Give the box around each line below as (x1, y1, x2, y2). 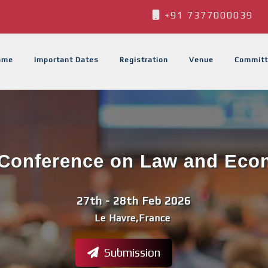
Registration (120, 56, 168, 64)
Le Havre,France (94, 212, 170, 224)
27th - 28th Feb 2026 (77, 194, 191, 208)
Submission (102, 246, 160, 260)
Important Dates (34, 56, 99, 64)
